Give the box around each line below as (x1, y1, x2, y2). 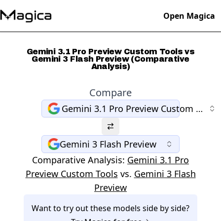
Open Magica (163, 10, 215, 21)
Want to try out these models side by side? (32, 203, 189, 214)
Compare (89, 86, 132, 99)
